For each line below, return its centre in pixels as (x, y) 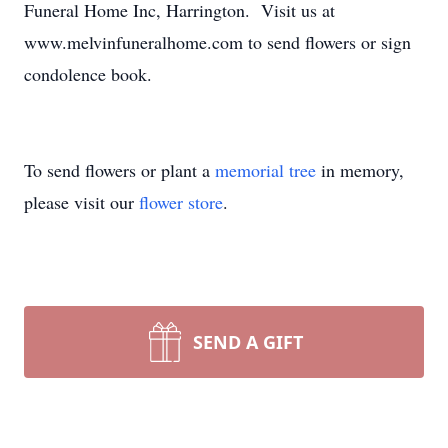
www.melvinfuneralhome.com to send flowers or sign (217, 42)
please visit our (81, 202)
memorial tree (265, 170)
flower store (181, 202)
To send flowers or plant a (119, 170)
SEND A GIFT (248, 342)
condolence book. (88, 74)
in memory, (360, 170)
